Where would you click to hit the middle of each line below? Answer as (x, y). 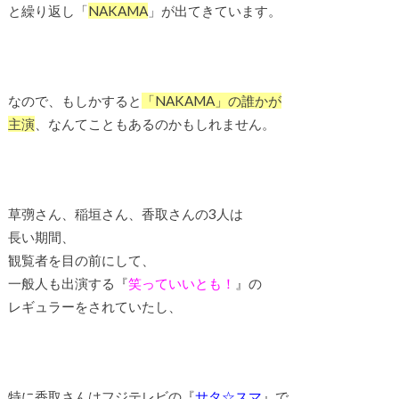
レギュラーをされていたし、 (94, 307)
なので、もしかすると (74, 101)
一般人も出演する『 (68, 284)
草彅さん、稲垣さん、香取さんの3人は (125, 214)
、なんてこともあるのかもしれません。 (155, 124)
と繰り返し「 (48, 10)
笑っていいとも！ (181, 284)
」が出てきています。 (214, 10)
